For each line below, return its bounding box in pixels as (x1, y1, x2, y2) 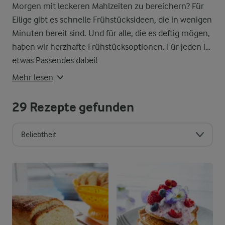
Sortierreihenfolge (12, 147, 72, 156)
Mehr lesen (12, 72, 53, 82)
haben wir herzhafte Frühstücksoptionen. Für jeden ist (12, 42, 212, 52)
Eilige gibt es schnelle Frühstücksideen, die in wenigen (12, 15, 212, 25)
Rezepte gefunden (27, 99, 134, 115)
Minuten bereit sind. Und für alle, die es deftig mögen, (12, 28, 210, 38)
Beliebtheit (21, 130, 56, 139)
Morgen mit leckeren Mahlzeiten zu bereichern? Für (12, 1, 204, 11)
